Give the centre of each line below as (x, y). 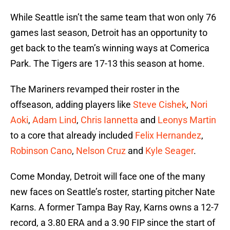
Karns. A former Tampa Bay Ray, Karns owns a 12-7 (114, 207)
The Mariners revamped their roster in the (95, 89)
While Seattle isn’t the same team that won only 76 (113, 17)
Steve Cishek (160, 105)
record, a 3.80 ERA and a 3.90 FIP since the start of (113, 223)
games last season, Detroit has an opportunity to (109, 33)
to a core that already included (73, 136)
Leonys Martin (187, 120)
